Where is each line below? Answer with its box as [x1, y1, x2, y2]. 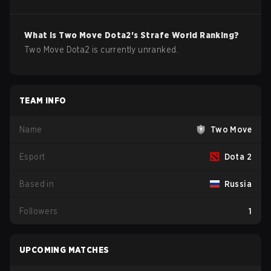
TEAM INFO [19, 96, 67, 105]
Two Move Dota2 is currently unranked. [24, 45, 178, 54]
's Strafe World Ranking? [131, 30, 240, 40]
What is [24, 30, 59, 40]
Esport [19, 152, 45, 162]
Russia [224, 179, 252, 189]
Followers [19, 206, 58, 216]
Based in [19, 179, 54, 189]
